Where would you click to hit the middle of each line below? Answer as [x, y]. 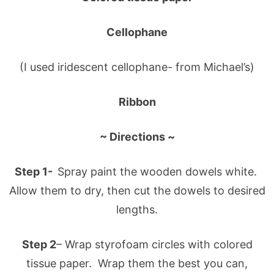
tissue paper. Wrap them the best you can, [137, 263]
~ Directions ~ [137, 136]
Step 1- [36, 171]
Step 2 [39, 244]
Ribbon [137, 102]
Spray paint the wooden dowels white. [158, 171]
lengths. [137, 209]
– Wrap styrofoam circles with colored [154, 244]
